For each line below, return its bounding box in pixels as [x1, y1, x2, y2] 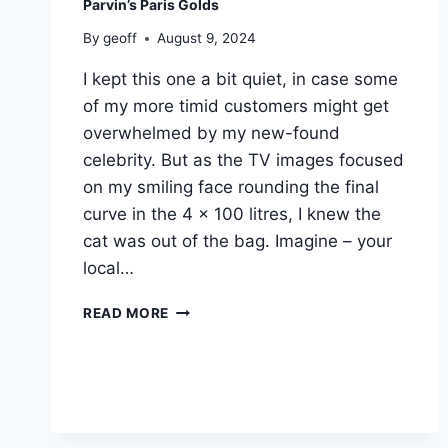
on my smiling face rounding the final [83, 177, 379, 198]
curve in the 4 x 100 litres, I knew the [83, 204, 381, 225]
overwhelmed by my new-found [83, 123, 340, 144]
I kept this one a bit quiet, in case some [83, 69, 398, 90]
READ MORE [83, 305, 170, 322]
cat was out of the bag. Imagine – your [83, 231, 392, 252]
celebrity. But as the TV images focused [83, 150, 404, 171]
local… [83, 258, 134, 279]
